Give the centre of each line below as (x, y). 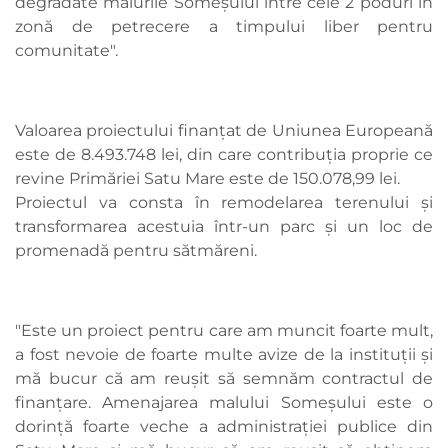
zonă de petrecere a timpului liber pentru (224, 27)
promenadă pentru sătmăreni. (136, 251)
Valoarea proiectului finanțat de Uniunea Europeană (224, 131)
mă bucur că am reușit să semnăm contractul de (224, 379)
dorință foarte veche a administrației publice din (224, 427)
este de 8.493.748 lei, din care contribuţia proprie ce (224, 155)
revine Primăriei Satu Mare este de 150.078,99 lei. (207, 179)
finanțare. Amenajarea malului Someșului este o (224, 403)
